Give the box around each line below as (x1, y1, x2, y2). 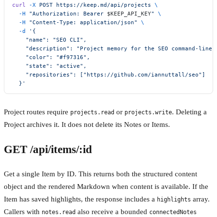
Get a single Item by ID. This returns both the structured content (4, 170, 197, 178)
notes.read (42, 209, 76, 216)
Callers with (4, 208, 42, 216)
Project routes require (4, 108, 70, 116)
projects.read (70, 108, 114, 116)
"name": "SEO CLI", (12, 36, 87, 43)
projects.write (124, 108, 172, 116)
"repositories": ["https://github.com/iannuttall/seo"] (12, 71, 205, 78)
